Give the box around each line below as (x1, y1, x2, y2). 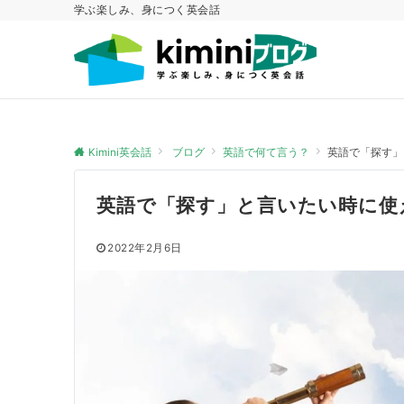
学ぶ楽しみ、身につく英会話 (74, 4, 221, 16)
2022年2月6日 (107, 242, 182, 254)
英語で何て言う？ (223, 146, 309, 159)
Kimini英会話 (88, 146, 151, 159)
